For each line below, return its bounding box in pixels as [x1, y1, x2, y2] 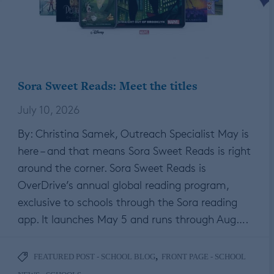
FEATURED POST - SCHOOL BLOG [34, 252, 155, 262]
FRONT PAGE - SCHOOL [161, 252, 246, 262]
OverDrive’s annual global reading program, [18, 178, 229, 192]
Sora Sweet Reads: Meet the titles [18, 78, 198, 95]
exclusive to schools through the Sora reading [18, 195, 237, 209]
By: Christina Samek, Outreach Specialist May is [18, 127, 249, 141]
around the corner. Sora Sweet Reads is [18, 161, 206, 175]
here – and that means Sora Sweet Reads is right [18, 144, 251, 158]
